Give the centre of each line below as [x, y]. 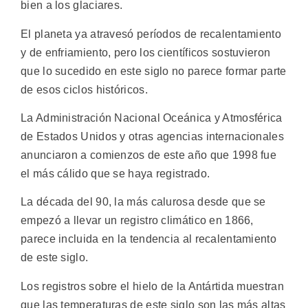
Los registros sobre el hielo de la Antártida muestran [152, 286]
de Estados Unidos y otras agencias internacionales [152, 137]
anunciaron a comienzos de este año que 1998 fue [149, 155]
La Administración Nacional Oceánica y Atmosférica [152, 118]
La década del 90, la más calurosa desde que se [143, 202]
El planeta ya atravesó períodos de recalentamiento [151, 34]
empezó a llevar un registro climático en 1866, [137, 221]
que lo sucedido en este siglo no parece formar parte [154, 71]
